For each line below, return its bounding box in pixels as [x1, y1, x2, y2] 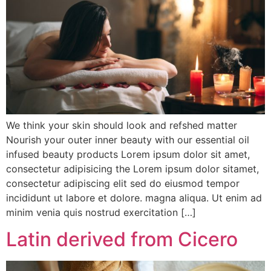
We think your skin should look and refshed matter [6, 119, 237, 131]
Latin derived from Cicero [6, 227, 238, 252]
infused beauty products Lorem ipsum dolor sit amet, [6, 148, 250, 160]
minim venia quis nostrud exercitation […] [6, 206, 196, 218]
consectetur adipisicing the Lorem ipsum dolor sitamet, [6, 162, 259, 175]
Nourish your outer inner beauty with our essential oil [6, 133, 249, 146]
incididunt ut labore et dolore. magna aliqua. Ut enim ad [6, 191, 262, 204]
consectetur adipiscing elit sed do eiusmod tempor [6, 177, 240, 189]
